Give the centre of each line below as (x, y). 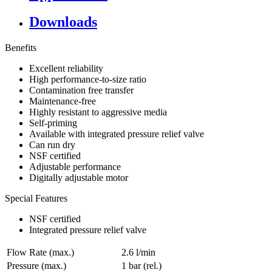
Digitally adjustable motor (79, 178)
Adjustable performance (75, 167)
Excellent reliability (66, 69)
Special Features (36, 199)
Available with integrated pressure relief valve (117, 134)
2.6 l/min (138, 253)
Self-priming (53, 123)
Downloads (63, 22)
